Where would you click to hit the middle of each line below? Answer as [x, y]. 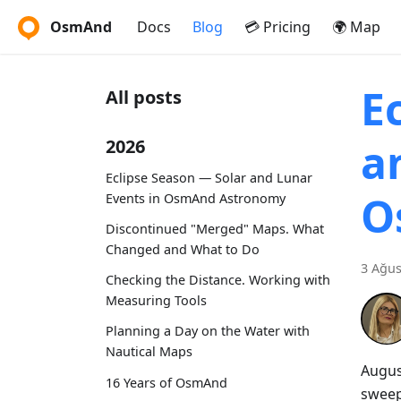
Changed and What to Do [183, 249]
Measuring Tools [156, 301]
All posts [144, 97]
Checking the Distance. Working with [218, 280]
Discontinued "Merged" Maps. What [215, 228]
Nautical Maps [149, 352]
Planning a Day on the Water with [208, 331]
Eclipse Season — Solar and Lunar [209, 177]
